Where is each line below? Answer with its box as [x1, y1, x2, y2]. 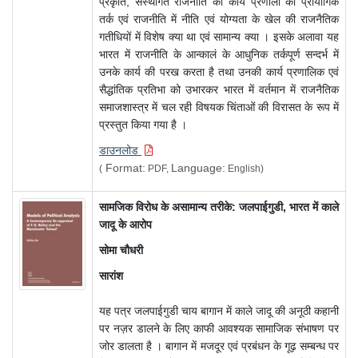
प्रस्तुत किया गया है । [99, 118, 187, 132]
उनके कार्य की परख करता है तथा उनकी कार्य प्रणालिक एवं [99, 66, 339, 79]
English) [225, 163, 264, 175]
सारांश [99, 269, 123, 283]
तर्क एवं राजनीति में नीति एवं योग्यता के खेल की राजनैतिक [99, 13, 339, 26]
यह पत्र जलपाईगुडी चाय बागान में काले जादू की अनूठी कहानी [99, 304, 339, 318]
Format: [102, 161, 145, 175]
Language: [171, 161, 225, 175]
